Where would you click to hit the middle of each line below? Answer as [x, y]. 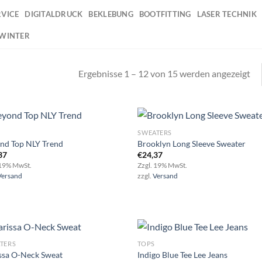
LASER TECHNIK [227, 14]
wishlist [106, 167]
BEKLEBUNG [111, 14]
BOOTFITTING [165, 14]
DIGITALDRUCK [54, 14]
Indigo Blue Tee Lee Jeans [183, 255]
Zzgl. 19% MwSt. [163, 165]
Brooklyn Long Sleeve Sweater [192, 143]
